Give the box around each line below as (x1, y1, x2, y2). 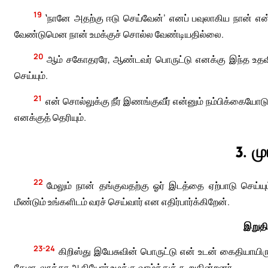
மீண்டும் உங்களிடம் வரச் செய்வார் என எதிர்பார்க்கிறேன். (14, 194, 230, 208)
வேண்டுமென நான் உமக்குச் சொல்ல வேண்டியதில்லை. (14, 27, 224, 41)
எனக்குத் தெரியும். (14, 111, 86, 124)
